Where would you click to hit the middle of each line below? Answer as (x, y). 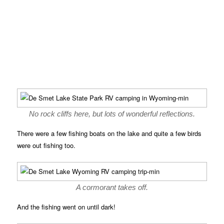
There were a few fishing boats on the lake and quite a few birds (109, 133)
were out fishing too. (46, 145)
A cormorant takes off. (112, 187)
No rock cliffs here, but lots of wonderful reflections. (112, 113)
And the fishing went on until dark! (66, 206)
